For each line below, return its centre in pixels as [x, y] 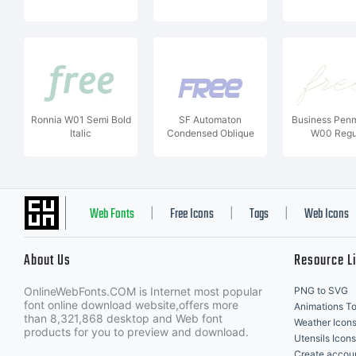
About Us [47, 261]
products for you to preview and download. [136, 332]
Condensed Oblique [210, 133]
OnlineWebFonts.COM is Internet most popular [143, 291]
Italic [81, 133]
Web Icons [327, 215]
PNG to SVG [321, 290]
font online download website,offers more [131, 305]
